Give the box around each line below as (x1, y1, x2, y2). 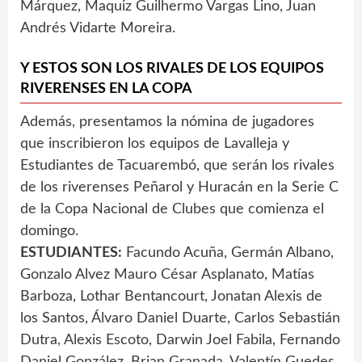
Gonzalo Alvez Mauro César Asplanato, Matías (20, 267, 314, 282)
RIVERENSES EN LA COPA (20, 81, 192, 96)
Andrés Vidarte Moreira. (20, 20, 175, 36)
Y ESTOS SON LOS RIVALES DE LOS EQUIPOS (20, 61, 324, 76)
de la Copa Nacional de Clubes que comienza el (20, 201, 324, 217)
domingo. (20, 223, 78, 238)
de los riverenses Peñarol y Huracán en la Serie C (20, 179, 339, 195)
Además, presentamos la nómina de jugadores (20, 114, 314, 129)
